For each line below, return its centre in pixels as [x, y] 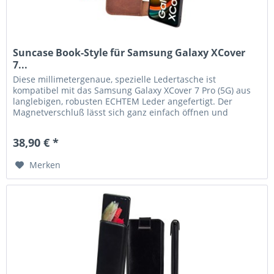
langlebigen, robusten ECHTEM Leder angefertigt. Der [123, 102]
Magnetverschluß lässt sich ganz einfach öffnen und [121, 113]
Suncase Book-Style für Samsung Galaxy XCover [129, 53]
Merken [45, 165]
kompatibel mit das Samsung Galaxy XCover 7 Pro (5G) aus [132, 91]
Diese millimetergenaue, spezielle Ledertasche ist [115, 80]
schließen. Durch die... [59, 124]
